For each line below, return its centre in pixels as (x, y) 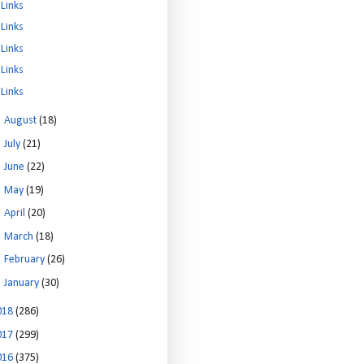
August (21, 121)
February (25, 260)
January (22, 283)
